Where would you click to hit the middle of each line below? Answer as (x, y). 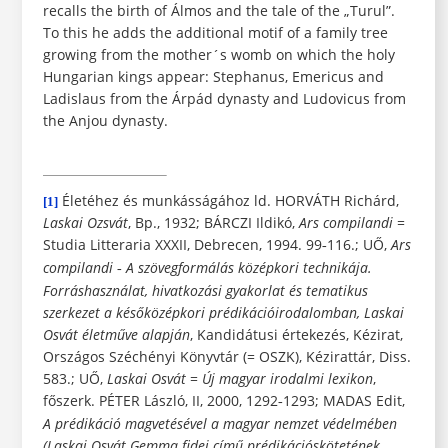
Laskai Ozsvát (85, 223)
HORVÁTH (307, 201)
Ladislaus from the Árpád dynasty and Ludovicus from (224, 99)
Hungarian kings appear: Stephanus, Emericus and (213, 77)
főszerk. (70, 401)
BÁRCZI (227, 223)
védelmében (359, 424)
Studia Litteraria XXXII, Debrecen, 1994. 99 (182, 245)
